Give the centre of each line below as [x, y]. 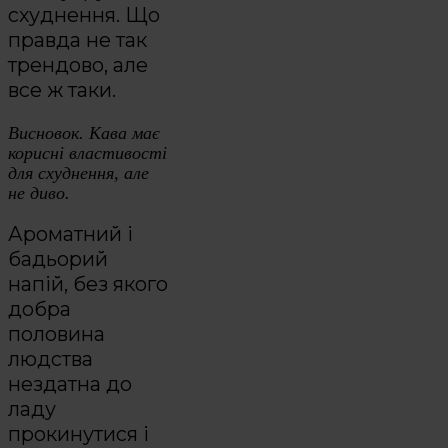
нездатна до [70, 384]
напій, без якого [88, 284]
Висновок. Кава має [84, 132]
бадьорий [58, 259]
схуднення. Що [84, 14]
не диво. [39, 192]
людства [50, 359]
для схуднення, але [78, 172]
